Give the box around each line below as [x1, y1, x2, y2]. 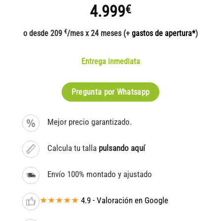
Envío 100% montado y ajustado [47, 169, 154, 179]
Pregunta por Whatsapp [71, 87, 150, 97]
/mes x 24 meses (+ [67, 29, 132, 38]
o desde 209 [23, 29, 64, 38]
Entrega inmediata [81, 57, 140, 67]
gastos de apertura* [132, 29, 195, 38]
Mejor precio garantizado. [47, 117, 132, 127]
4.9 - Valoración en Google [81, 195, 168, 205]
